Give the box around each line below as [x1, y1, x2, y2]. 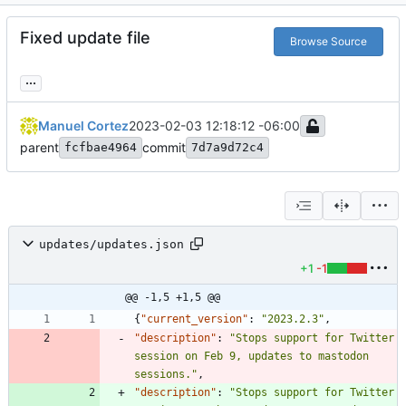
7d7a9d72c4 [191, 140, 264, 155]
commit [142, 140, 186, 156]
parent [20, 140, 59, 156]
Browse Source [289, 34, 367, 49]
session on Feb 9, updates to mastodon [134, 350, 369, 363]
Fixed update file [20, 28, 150, 48]
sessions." [134, 368, 198, 382]
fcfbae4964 [64, 140, 137, 155]
